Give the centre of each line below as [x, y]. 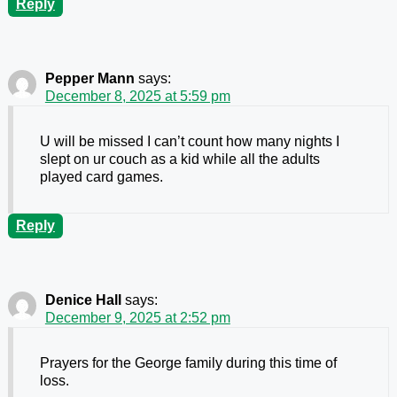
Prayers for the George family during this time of [188, 363]
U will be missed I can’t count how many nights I [189, 142]
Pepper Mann [90, 79]
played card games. [101, 177]
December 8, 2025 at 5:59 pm [137, 97]
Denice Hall [83, 300]
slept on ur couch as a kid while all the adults [179, 160]
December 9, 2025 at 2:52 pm [137, 318]
